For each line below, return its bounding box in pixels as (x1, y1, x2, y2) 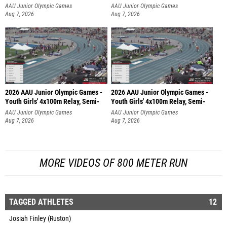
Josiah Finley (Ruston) (9, 214, 71, 223)
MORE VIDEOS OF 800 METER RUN (40, 156, 187, 169)
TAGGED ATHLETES (9, 197, 73, 207)
